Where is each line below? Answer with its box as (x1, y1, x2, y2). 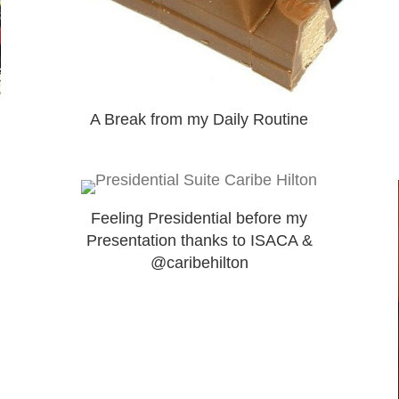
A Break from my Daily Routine (90, 110, 309, 128)
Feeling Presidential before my (91, 208, 308, 227)
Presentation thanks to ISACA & (85, 231, 313, 249)
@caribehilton (150, 253, 248, 272)
